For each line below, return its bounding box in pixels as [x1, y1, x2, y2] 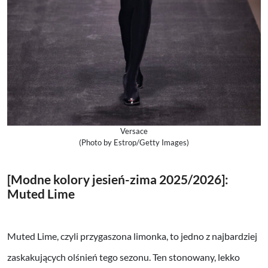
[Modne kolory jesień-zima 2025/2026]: [7, 172, 229, 187]
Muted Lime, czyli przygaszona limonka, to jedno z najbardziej [7, 230, 257, 242]
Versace [120, 126, 148, 136]
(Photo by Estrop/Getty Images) [79, 138, 189, 148]
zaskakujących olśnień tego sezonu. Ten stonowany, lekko [7, 251, 240, 263]
